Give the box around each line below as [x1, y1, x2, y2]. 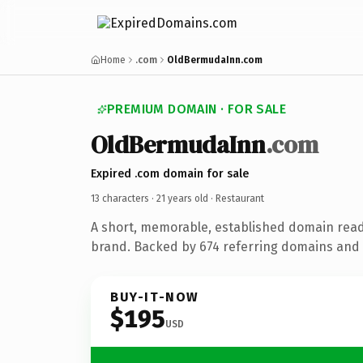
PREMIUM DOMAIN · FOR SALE [107, 101, 286, 117]
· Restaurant [208, 192, 264, 204]
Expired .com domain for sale [91, 166, 249, 181]
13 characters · [91, 192, 156, 204]
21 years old [156, 192, 208, 204]
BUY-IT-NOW [110, 288, 199, 305]
